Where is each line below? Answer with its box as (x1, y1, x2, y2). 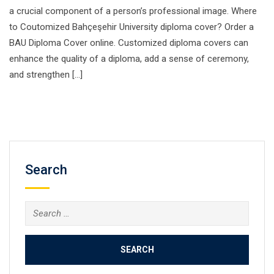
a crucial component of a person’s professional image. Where (9, 6, 257, 17)
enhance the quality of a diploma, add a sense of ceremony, (9, 53, 249, 64)
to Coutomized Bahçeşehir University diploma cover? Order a (9, 21, 254, 32)
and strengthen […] (9, 69, 83, 80)
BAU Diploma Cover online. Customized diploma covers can (9, 37, 248, 48)
